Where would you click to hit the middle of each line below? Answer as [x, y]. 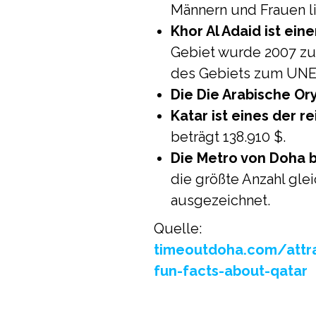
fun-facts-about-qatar [231, 271]
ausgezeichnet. [220, 200]
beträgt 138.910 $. [228, 137]
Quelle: [178, 229]
